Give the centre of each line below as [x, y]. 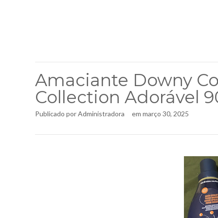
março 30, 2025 [166, 114]
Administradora [101, 114]
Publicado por [56, 114]
